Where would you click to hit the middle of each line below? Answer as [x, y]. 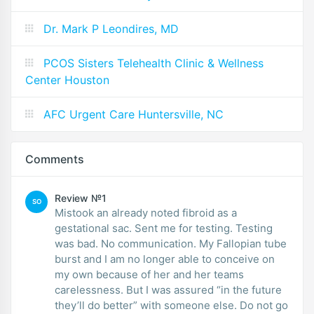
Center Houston [67, 80]
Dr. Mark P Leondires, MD [111, 29]
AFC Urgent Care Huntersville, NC [134, 114]
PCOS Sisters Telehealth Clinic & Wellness [153, 63]
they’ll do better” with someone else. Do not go [171, 305]
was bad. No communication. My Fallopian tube [171, 244]
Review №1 [81, 198]
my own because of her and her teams [149, 274]
